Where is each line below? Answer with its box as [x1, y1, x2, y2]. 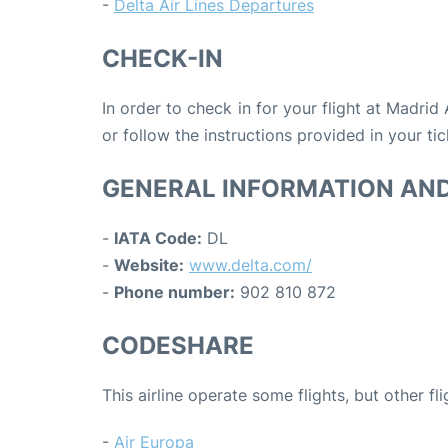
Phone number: [114, 281, 235, 302]
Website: [114, 254, 184, 275]
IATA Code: [114, 227, 202, 248]
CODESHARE [102, 330, 254, 360]
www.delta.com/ [189, 254, 312, 275]
